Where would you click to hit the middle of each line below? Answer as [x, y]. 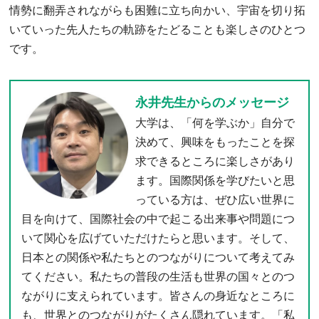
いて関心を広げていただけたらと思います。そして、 [158, 238]
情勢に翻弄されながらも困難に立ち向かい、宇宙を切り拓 [158, 10]
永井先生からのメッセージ [213, 102]
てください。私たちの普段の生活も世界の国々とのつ [158, 276]
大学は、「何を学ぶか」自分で [215, 122]
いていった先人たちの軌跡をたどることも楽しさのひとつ [158, 29]
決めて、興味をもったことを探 [215, 142]
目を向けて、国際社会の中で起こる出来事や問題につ [158, 219]
